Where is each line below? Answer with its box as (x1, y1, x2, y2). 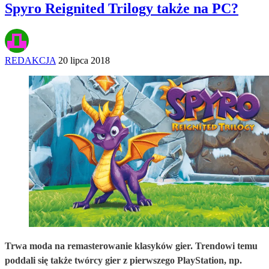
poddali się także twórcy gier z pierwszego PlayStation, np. (5, 255, 242, 265)
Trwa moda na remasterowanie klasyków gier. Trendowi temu (5, 240, 258, 251)
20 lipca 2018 (58, 55, 110, 65)
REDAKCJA (5, 55, 56, 65)
